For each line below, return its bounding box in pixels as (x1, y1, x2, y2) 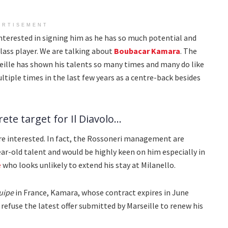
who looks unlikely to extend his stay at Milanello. (1, 160, 176, 170)
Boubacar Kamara (114, 46, 180, 56)
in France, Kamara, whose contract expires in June (14, 187, 189, 198)
